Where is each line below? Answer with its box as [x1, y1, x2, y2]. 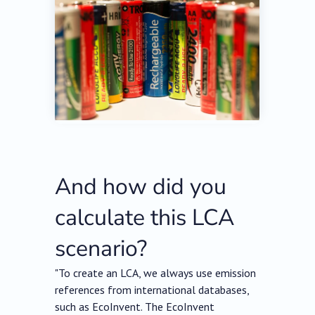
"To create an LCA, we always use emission [55, 266, 257, 281]
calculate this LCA [55, 202, 235, 233]
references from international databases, [55, 283, 250, 297]
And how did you [55, 172, 227, 202]
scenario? [55, 233, 148, 264]
